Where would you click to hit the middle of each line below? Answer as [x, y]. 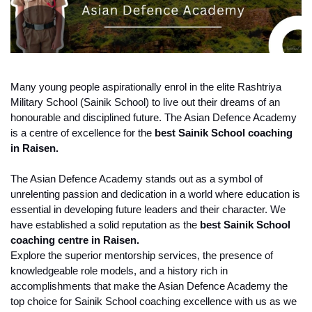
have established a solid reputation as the [104, 225]
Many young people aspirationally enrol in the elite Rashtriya [146, 87]
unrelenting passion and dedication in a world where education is [155, 195]
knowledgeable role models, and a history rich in [119, 271]
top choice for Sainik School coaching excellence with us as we [154, 302]
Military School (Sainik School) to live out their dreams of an [145, 103]
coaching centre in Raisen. [75, 241]
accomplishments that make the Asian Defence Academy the [149, 287]
